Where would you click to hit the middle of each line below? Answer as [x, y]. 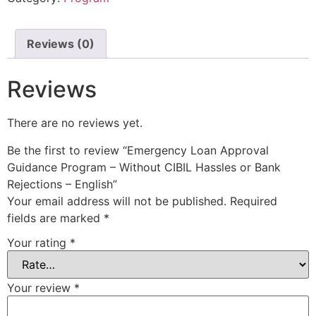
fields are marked [55, 218]
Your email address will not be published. [117, 201]
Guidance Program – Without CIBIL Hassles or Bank [144, 167]
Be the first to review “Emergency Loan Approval [138, 150]
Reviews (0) [61, 43]
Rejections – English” [62, 184]
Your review [41, 288]
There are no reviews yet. [75, 123]
